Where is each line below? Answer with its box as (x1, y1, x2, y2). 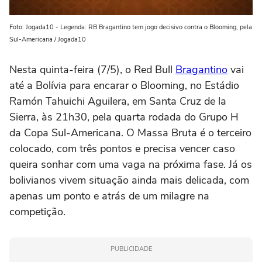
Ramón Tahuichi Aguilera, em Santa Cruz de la (9, 94, 226, 108)
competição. (9, 204, 65, 219)
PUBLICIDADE (110, 244, 152, 253)
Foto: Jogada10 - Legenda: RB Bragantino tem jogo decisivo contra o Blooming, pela (9, 22, 252, 32)
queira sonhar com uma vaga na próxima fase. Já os (9, 157, 252, 171)
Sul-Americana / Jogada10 (9, 35, 86, 44)
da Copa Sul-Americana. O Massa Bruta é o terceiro (9, 125, 251, 140)
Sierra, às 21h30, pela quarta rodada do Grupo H (9, 109, 239, 124)
